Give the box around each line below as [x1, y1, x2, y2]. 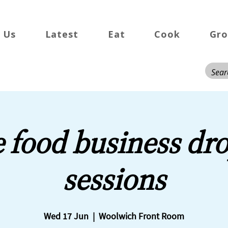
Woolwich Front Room [99, 210, 184, 222]
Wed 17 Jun [44, 210, 89, 222]
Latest [45, 28, 78, 40]
